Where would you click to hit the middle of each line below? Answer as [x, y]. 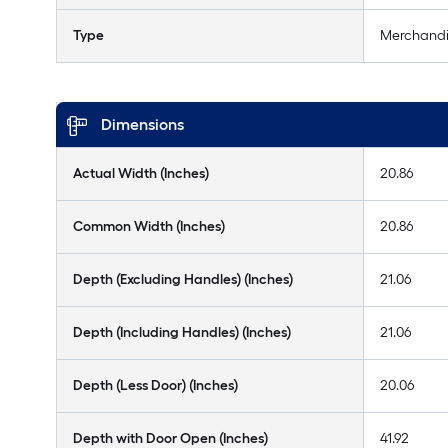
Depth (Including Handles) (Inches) [182, 332]
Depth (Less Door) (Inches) [155, 385]
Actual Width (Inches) [141, 173]
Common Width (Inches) [149, 226]
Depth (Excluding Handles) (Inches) [183, 279]
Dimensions [142, 124]
